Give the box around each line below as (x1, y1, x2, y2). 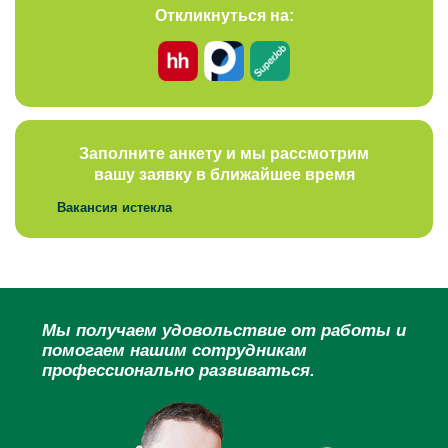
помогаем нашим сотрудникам (42, 340, 307, 360)
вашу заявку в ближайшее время (93, 165, 355, 183)
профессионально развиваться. (42, 360, 315, 380)
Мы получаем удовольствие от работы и (42, 320, 406, 340)
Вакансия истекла (56, 200, 172, 216)
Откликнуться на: (154, 6, 294, 24)
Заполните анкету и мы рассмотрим (79, 144, 369, 162)
